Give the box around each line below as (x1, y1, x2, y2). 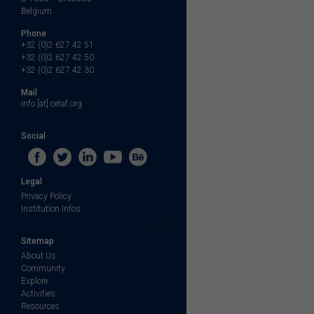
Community (21, 264, 65, 274)
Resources (21, 301, 60, 312)
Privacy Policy (21, 191, 71, 202)
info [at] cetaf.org (21, 99, 82, 109)
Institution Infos (21, 204, 81, 214)
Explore (21, 276, 48, 287)
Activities (21, 289, 55, 299)
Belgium (21, 6, 52, 17)
